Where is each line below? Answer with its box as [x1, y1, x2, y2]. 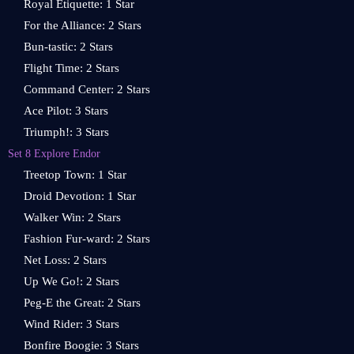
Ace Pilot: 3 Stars [24, 104, 108, 117]
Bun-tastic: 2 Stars [24, 40, 113, 53]
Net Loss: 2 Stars [24, 254, 107, 266]
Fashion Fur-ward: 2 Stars [24, 232, 150, 245]
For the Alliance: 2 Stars [24, 19, 141, 32]
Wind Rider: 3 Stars [24, 318, 119, 330]
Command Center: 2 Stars [24, 83, 150, 96]
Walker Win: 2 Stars [24, 211, 121, 224]
